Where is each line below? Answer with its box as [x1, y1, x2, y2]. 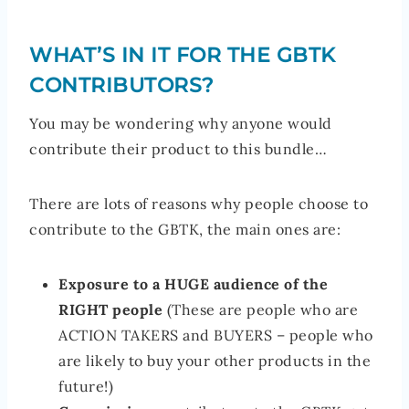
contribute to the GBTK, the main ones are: [29, 219, 341, 238]
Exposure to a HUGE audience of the [58, 274, 328, 293]
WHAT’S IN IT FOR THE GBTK [29, 42, 336, 68]
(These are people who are [163, 299, 358, 319]
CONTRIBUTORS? [29, 72, 215, 98]
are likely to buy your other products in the [58, 351, 371, 370]
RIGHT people [58, 299, 163, 319]
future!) [58, 376, 113, 395]
